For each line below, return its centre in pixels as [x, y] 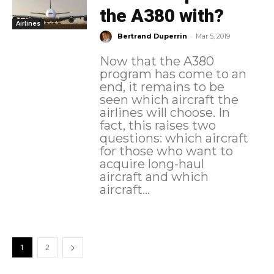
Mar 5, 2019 [213, 36]
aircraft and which [154, 177]
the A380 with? [161, 16]
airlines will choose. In [159, 113]
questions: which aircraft [174, 139]
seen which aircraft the [169, 100]
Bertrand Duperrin [152, 36]
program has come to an [173, 74]
